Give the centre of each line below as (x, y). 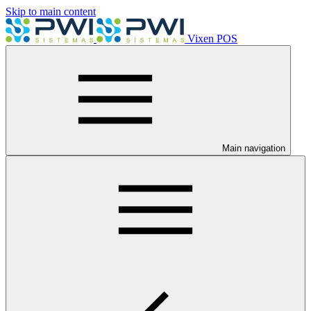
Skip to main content (51, 11)
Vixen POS (212, 39)
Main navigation (254, 148)
